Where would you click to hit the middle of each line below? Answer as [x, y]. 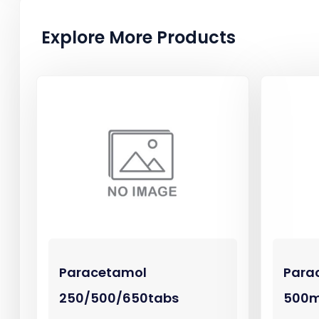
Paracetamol [103, 272]
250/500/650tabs [119, 298]
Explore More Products [138, 37]
